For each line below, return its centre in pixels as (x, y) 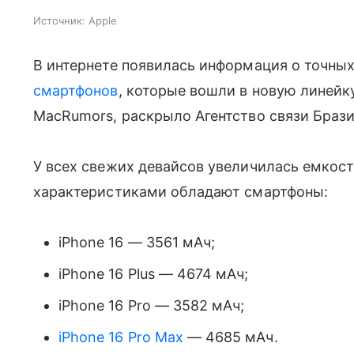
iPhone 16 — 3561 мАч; (137, 242)
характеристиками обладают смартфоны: (181, 191)
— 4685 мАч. (230, 337)
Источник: (59, 20)
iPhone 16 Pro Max (121, 337)
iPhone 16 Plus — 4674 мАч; (154, 273)
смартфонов (76, 90)
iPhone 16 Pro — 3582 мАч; (152, 305)
